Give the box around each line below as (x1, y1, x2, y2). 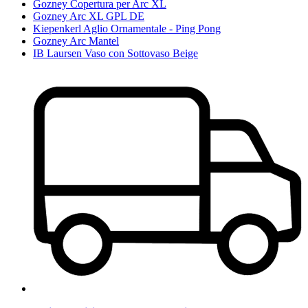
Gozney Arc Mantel (33, 35, 119, 47)
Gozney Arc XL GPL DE (33, 10, 144, 23)
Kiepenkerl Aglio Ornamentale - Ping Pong (33, 23, 221, 35)
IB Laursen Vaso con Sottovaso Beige (33, 47, 198, 60)
